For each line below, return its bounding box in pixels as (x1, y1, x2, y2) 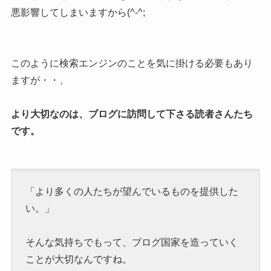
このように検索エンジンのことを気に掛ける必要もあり (10, 58, 253, 69)
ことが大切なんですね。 (25, 254, 132, 265)
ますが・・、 (10, 75, 69, 86)
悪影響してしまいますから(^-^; (10, 7, 145, 18)
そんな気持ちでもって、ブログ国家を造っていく (25, 237, 238, 248)
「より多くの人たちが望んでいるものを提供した (25, 186, 238, 197)
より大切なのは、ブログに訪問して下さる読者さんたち (10, 109, 253, 120)
